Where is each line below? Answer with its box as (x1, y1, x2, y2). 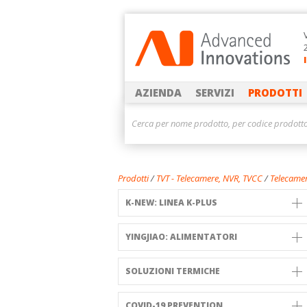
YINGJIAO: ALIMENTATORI (125, 231, 237, 243)
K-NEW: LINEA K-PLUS (125, 197, 217, 208)
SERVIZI (195, 86, 234, 99)
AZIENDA (135, 86, 182, 99)
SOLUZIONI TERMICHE (125, 265, 220, 277)
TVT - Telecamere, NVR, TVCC (156, 172, 262, 184)
